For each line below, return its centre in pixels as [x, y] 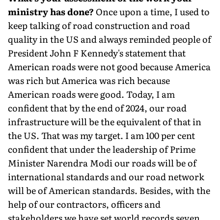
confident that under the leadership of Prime [102, 149]
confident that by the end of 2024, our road [97, 108]
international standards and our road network [106, 176]
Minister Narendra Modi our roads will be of [102, 163]
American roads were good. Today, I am [91, 94]
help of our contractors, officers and [84, 204]
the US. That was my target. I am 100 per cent [101, 135]
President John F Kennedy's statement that [97, 53]
